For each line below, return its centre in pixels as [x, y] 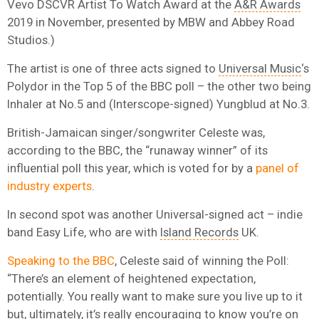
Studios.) [31, 40]
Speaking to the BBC [61, 260]
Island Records [199, 232]
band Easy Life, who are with [84, 232]
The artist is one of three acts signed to [113, 68]
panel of [277, 168]
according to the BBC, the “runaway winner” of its [137, 150]
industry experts [49, 185]
